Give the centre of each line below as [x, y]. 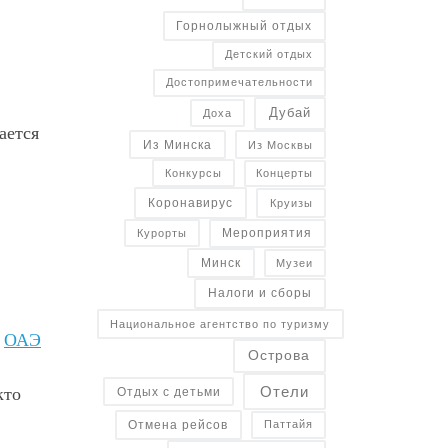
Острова [279, 356]
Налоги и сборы [259, 293]
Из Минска [177, 144]
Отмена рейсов [178, 424]
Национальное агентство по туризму [220, 323]
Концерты [285, 172]
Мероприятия [267, 233]
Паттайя [288, 424]
